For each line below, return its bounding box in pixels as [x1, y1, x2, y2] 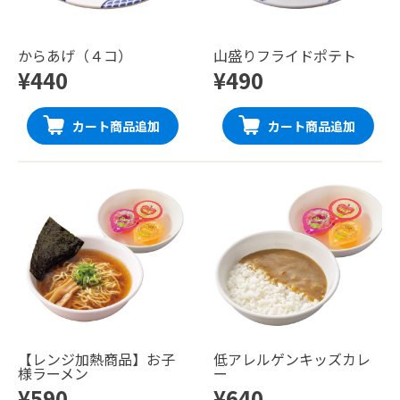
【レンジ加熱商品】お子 [18, 347, 175, 370]
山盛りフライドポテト [213, 44, 356, 66]
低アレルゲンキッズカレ [213, 347, 371, 370]
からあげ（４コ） [18, 44, 132, 66]
